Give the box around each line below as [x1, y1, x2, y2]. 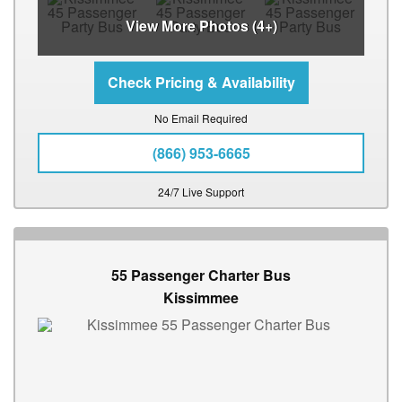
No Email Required [154, 110, 248, 127]
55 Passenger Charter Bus [111, 265, 291, 286]
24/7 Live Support [158, 184, 244, 200]
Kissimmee [163, 287, 239, 309]
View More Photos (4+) [125, 15, 277, 37]
